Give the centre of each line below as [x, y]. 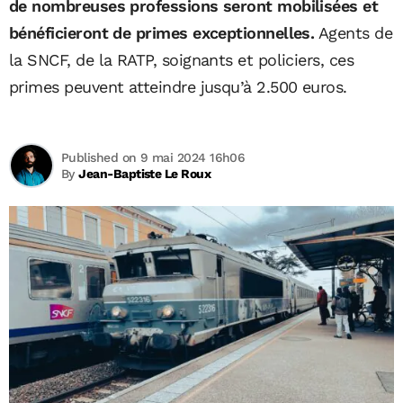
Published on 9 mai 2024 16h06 [153, 157]
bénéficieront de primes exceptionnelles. [162, 33]
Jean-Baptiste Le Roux [145, 174]
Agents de [354, 33]
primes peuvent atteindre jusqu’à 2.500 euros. [178, 87]
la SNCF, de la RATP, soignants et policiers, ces [182, 60]
